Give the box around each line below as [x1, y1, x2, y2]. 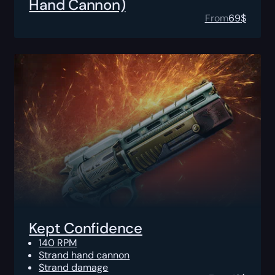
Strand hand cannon [39, 248, 130, 261]
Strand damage [39, 260, 109, 274]
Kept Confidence [29, 218, 142, 238]
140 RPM [39, 236, 77, 249]
